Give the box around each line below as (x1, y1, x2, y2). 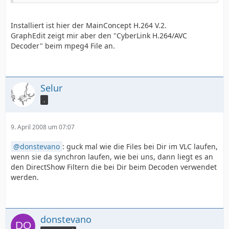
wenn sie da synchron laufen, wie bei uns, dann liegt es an (11, 152, 213, 162)
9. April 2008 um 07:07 (11, 123, 75, 131)
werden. (11, 172, 39, 182)
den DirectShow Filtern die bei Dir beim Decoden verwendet (11, 162, 217, 172)
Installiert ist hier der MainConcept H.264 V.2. (11, 20, 167, 30)
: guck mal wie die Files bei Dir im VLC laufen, (62, 142, 218, 151)
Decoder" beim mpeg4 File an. (11, 41, 115, 51)
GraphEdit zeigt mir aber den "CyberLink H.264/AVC (11, 31, 187, 40)
